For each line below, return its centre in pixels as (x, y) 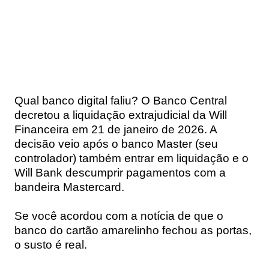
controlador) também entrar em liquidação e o (131, 158)
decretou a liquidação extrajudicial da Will (121, 115)
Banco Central (190, 100)
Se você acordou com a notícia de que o (119, 216)
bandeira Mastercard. (69, 187)
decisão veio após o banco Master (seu (116, 144)
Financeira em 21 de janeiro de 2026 (109, 129)
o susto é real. (51, 244)
